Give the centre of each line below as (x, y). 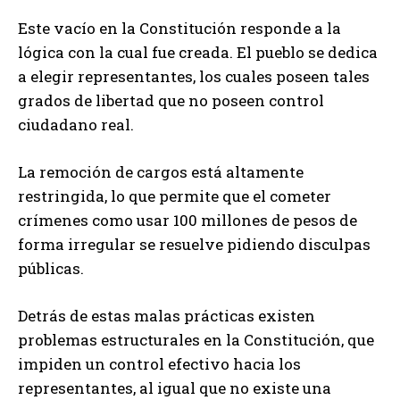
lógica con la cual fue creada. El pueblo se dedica (198, 52)
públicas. (51, 268)
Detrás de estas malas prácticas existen (167, 315)
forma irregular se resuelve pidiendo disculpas (194, 244)
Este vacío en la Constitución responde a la (179, 28)
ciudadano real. (76, 124)
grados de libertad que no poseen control (171, 100)
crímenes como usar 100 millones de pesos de (187, 220)
